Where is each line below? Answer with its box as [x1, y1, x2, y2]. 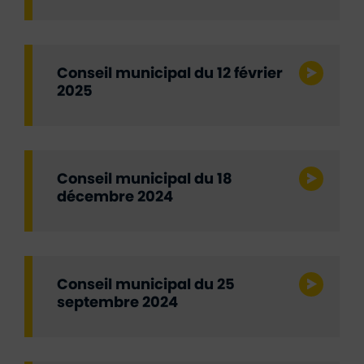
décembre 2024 [57, 190, 173, 205]
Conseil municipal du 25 [57, 278, 235, 292]
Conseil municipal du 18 [57, 172, 232, 187]
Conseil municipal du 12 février [57, 67, 283, 81]
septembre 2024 [57, 296, 178, 310]
